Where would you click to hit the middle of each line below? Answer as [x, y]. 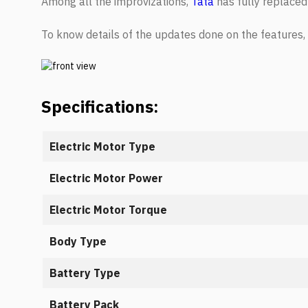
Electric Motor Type [102, 146]
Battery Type [85, 273]
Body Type [78, 241]
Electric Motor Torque [108, 210]
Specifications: [100, 107]
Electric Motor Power [106, 178]
